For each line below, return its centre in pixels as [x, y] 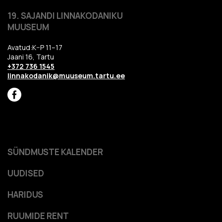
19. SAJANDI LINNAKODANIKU [65, 15]
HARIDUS [25, 194]
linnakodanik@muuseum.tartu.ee [66, 75]
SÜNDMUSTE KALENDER [55, 152]
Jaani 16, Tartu [31, 56]
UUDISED [26, 173]
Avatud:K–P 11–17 [35, 47]
